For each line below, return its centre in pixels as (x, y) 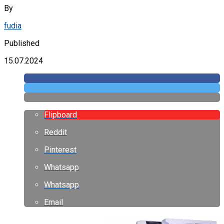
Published (22, 43)
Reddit (55, 132)
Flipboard (60, 114)
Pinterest (60, 149)
